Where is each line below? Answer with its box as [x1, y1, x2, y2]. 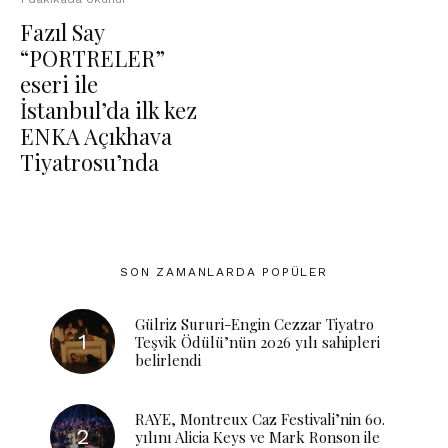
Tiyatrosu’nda [20, 147, 159, 177]
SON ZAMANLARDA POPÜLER [120, 265, 328, 279]
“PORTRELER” [20, 43, 165, 73]
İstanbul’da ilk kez [20, 95, 197, 125]
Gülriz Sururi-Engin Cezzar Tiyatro [135, 313, 374, 334]
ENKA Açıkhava [20, 121, 172, 151]
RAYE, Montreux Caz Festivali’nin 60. [135, 408, 385, 429]
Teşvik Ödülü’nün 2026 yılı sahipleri [135, 331, 380, 352]
